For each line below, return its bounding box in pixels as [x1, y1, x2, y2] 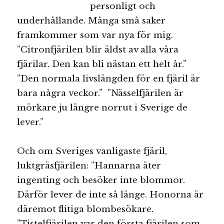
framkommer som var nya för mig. [17, 29, 173, 40]
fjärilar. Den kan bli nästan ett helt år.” [17, 58, 192, 69]
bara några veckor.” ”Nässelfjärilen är [17, 87, 184, 98]
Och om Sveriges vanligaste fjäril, [17, 146, 167, 157]
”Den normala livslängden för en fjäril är [17, 73, 200, 84]
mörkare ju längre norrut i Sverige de [17, 102, 188, 113]
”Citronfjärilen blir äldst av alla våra [17, 44, 179, 55]
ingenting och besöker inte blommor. [17, 175, 185, 186]
